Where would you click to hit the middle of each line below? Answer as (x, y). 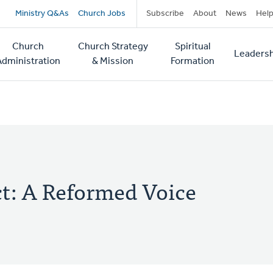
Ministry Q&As (42, 14)
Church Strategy (113, 47)
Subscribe (165, 14)
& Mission (113, 62)
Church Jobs (101, 14)
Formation (192, 62)
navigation (67, 41)
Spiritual (192, 47)
